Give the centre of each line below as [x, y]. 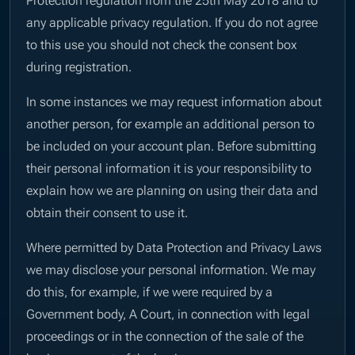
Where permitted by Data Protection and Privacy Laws [174, 247]
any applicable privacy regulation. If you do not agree [172, 22]
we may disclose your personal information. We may [171, 269]
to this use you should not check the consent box [162, 44]
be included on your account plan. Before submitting [171, 145]
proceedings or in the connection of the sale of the [165, 336]
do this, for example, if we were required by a [149, 291]
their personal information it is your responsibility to [169, 168]
